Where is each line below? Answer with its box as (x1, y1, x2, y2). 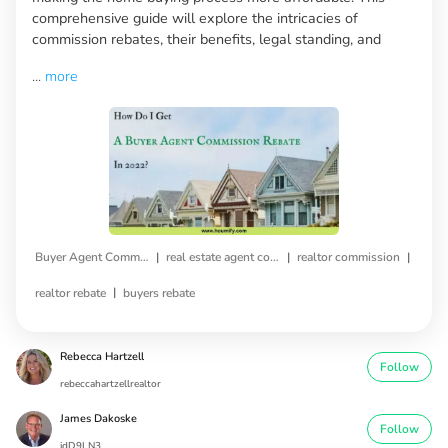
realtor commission (297, 248, 400, 265)
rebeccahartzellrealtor (60, 377, 161, 392)
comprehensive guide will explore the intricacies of (32, 8, 358, 28)
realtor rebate (35, 284, 106, 301)
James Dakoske (60, 411, 137, 427)
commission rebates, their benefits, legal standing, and (32, 29, 381, 49)
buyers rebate (123, 284, 195, 301)
